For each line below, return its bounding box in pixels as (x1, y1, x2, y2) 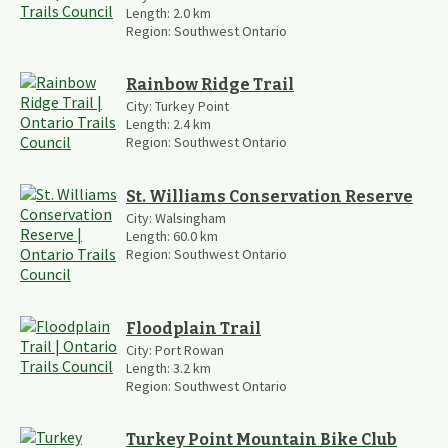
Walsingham (155, 208, 226, 227)
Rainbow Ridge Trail (126, 74, 294, 94)
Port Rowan (155, 340, 224, 359)
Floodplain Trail (126, 318, 261, 338)
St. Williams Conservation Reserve (126, 186, 413, 206)
